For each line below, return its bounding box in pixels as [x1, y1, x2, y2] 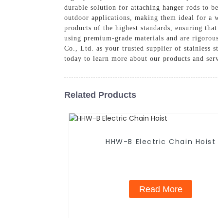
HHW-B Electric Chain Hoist [106, 137, 216, 147]
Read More [139, 184, 182, 194]
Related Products [64, 90, 136, 100]
